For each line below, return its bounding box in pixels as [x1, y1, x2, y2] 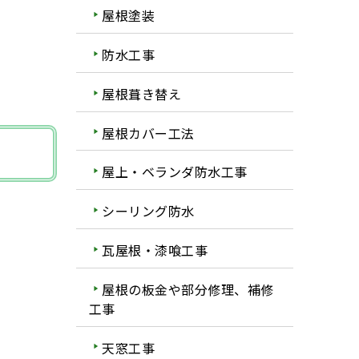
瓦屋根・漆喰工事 [102, 240, 208, 260]
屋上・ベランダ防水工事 [102, 162, 248, 182]
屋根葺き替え [102, 83, 182, 103]
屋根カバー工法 [102, 123, 195, 143]
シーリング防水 [102, 201, 195, 221]
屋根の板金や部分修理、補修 [102, 279, 274, 299]
